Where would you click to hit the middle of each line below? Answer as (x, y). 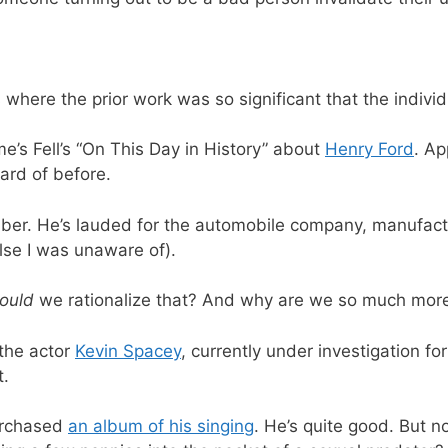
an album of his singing (161, 426)
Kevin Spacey (128, 350)
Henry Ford (369, 149)
